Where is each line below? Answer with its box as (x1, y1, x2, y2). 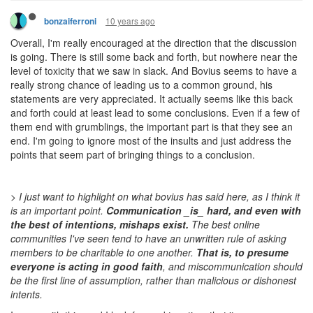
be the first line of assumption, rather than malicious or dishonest (10, 273, 296, 288)
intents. (10, 287, 43, 302)
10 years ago (105, 15, 155, 27)
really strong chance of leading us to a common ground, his (10, 78, 272, 92)
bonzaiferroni (44, 15, 96, 28)
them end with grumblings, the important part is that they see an (10, 119, 293, 134)
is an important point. (10, 203, 106, 218)
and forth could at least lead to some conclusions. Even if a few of (10, 105, 300, 120)
